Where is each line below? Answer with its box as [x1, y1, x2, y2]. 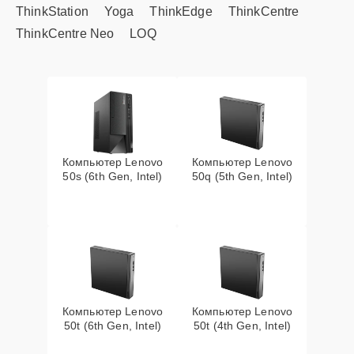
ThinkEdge [149, 5, 213, 18]
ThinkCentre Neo [16, 27, 115, 40]
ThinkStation [16, 5, 88, 18]
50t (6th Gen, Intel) [63, 319, 161, 332]
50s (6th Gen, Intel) [62, 170, 163, 183]
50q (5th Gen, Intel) [191, 170, 292, 183]
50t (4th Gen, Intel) [193, 319, 291, 332]
